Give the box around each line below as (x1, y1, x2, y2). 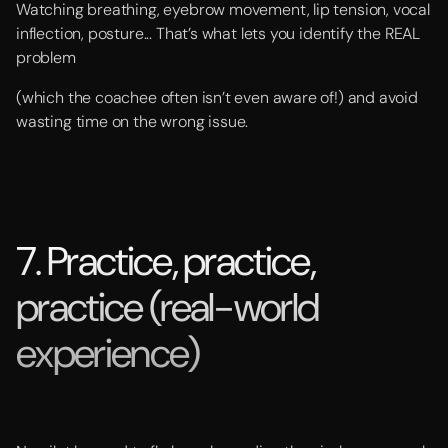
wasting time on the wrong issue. (16, 111, 249, 132)
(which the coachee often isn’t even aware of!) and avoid (16, 87, 418, 108)
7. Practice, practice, (16, 235, 316, 287)
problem (16, 47, 76, 68)
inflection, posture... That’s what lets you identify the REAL (16, 23, 421, 44)
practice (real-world (16, 281, 319, 333)
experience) (16, 327, 200, 379)
